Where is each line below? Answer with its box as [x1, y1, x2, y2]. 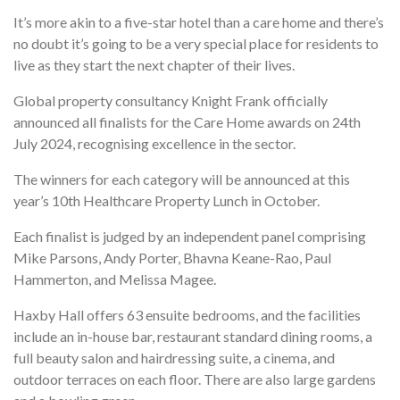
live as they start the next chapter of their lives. [13, 55, 295, 73]
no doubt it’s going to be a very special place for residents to [13, 34, 379, 52]
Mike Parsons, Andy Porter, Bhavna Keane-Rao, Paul [13, 248, 331, 266]
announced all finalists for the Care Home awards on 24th [13, 112, 361, 130]
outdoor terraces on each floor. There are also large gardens [13, 370, 376, 387]
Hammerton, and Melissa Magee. [13, 270, 216, 287]
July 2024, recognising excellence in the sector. [13, 134, 296, 152]
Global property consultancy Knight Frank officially [13, 91, 328, 109]
